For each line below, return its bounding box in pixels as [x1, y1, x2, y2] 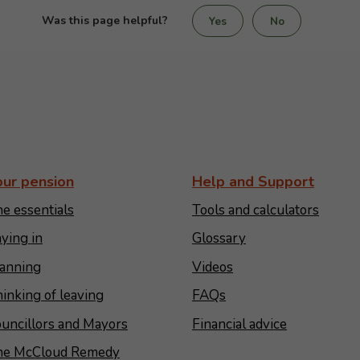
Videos [191, 257, 233, 276]
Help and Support [191, 171, 314, 191]
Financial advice [191, 314, 287, 333]
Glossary [191, 229, 246, 248]
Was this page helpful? [42, 13, 169, 29]
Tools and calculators [191, 201, 319, 220]
